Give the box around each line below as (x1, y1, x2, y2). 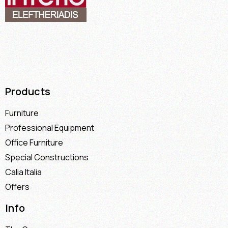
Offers (5, 181, 30, 192)
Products (5, 84, 50, 98)
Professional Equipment (5, 122, 94, 133)
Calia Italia (5, 166, 42, 178)
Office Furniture (5, 136, 63, 148)
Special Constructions (5, 151, 89, 163)
